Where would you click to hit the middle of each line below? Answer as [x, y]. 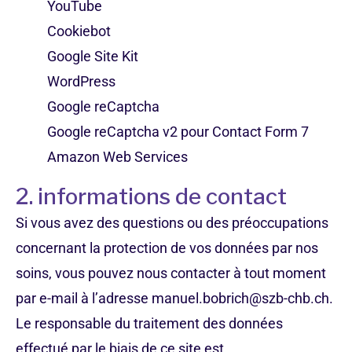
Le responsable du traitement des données [149, 323]
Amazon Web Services [117, 157]
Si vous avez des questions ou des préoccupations [172, 223]
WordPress [81, 81]
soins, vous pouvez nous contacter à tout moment [171, 273]
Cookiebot [79, 31]
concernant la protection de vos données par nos [167, 248]
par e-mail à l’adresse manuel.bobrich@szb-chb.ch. [174, 298]
